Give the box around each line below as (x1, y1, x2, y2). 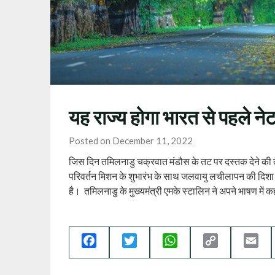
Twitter (137, 234, 169, 246)
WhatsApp (177, 234, 223, 246)
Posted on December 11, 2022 (69, 134, 193, 146)
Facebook (96, 234, 139, 246)
